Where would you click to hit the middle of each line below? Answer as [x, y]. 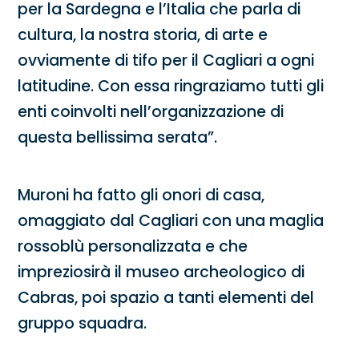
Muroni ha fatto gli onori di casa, [141, 196]
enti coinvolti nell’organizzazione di [151, 112]
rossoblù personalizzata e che [133, 247]
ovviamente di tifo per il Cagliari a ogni [166, 61]
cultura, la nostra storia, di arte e [143, 35]
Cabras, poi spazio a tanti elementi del [166, 298]
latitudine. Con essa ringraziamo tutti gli [171, 87]
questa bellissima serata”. [118, 138]
